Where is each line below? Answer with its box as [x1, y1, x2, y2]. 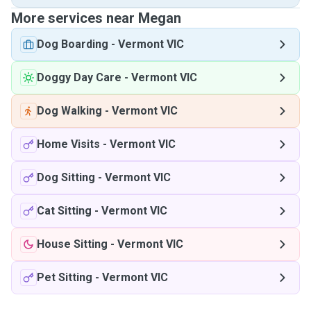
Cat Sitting [37, 204, 92, 217]
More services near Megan [11, 10, 181, 26]
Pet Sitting [37, 271, 92, 284]
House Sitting [37, 237, 108, 251]
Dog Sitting [37, 171, 95, 184]
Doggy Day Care [37, 71, 121, 84]
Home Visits [37, 137, 100, 151]
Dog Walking [37, 104, 102, 117]
